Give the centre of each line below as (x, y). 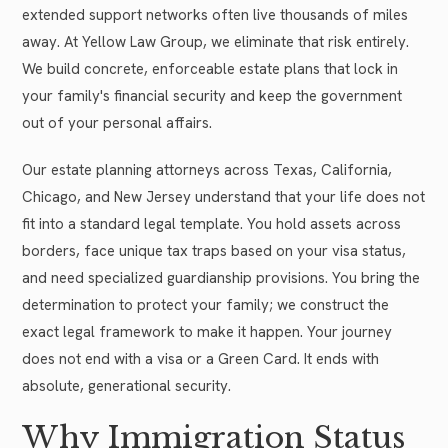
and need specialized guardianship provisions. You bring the (221, 277)
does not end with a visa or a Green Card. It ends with (200, 358)
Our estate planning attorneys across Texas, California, (207, 169)
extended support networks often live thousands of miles (215, 14)
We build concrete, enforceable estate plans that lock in (210, 68)
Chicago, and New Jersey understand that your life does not (223, 196)
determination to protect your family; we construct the (205, 304)
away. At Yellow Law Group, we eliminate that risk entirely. (215, 41)
